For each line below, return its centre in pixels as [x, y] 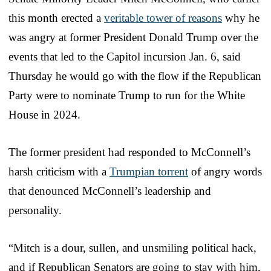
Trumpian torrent [149, 171]
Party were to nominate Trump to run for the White [127, 95]
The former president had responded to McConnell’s [129, 152]
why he [241, 18]
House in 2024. [44, 114]
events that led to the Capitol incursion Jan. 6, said [125, 56]
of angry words [225, 171]
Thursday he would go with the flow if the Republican [135, 76]
